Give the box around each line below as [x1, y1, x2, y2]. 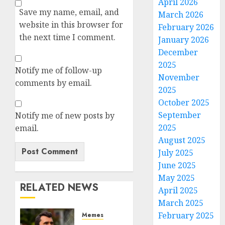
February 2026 [158, 22, 214, 33]
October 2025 [158, 97, 210, 108]
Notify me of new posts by [15, 110, 115, 121]
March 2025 [158, 197, 204, 208]
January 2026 [158, 34, 209, 45]
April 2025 [158, 185, 198, 196]
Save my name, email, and [19, 7, 119, 18]
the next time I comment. [19, 32, 116, 43]
